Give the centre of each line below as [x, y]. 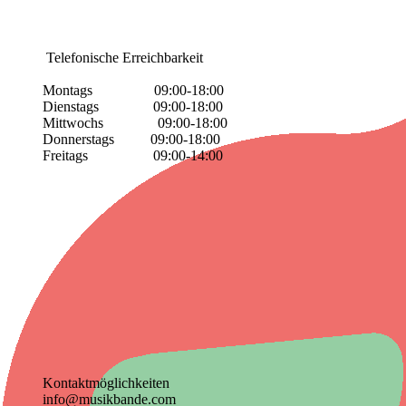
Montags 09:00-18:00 [133, 90]
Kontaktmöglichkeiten [106, 383]
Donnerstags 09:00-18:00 [131, 139]
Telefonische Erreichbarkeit [123, 58]
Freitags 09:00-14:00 [133, 155]
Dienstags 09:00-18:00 [133, 106]
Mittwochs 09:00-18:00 [135, 123]
